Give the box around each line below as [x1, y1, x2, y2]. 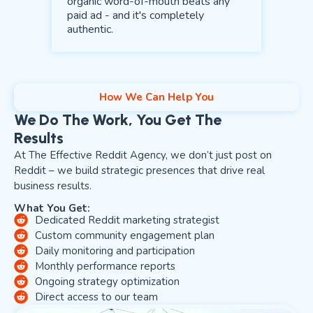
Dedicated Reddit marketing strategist [35, 213, 219, 227]
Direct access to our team [35, 290, 158, 304]
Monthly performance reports [35, 259, 175, 273]
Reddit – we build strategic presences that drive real [14, 163, 265, 177]
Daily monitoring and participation [35, 244, 195, 258]
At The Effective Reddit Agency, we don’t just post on [14, 148, 272, 162]
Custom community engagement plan [35, 228, 214, 242]
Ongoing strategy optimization [35, 275, 180, 289]
